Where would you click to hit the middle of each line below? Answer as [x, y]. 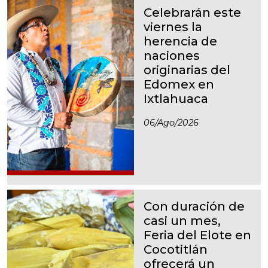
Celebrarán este [192, 12]
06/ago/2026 [171, 122]
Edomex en [179, 84]
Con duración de [194, 206]
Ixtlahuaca [176, 98]
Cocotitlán [176, 249]
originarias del [187, 70]
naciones [172, 55]
